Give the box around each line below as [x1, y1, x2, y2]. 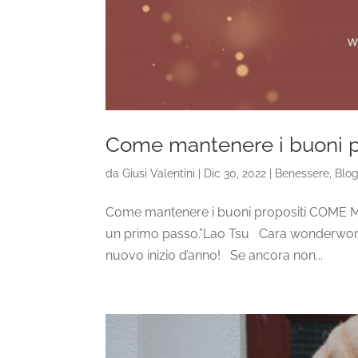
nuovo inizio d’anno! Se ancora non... [105, 248, 323, 264]
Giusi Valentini [122, 167, 195, 181]
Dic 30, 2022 [204, 167, 266, 181]
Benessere [275, 167, 329, 181]
